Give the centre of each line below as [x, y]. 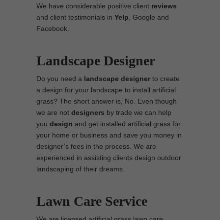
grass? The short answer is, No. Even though [107, 101]
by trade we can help [139, 112]
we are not [54, 112]
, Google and [149, 17]
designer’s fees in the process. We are [96, 146]
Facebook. [53, 28]
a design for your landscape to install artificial [106, 90]
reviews [164, 6]
